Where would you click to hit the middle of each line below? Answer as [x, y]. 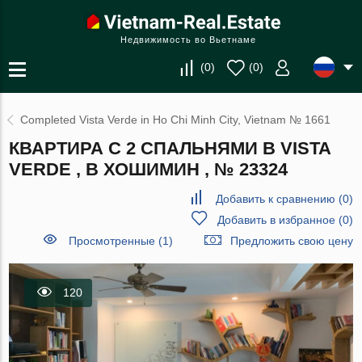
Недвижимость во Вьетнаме [188, 40]
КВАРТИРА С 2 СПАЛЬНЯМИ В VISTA [170, 148]
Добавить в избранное [276, 220]
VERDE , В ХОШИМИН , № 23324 [149, 169]
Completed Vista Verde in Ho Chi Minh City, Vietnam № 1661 [176, 120]
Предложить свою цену [291, 241]
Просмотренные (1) [120, 241]
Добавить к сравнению [275, 199]
